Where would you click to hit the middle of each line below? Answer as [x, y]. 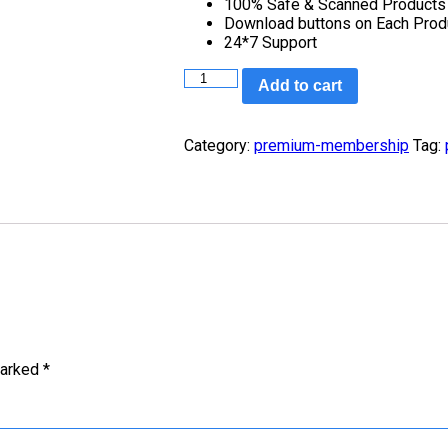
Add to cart [300, 86]
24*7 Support [270, 43]
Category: [219, 145]
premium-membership [331, 145]
